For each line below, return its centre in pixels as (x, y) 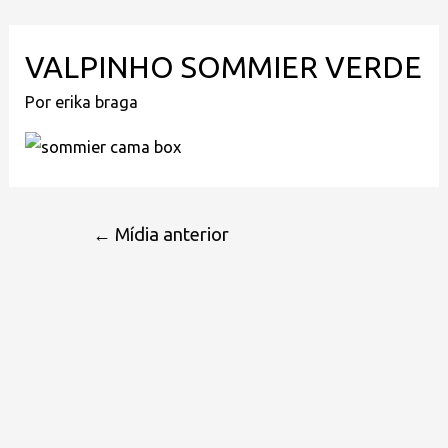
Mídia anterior (170, 233)
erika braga (97, 102)
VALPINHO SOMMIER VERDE (224, 67)
